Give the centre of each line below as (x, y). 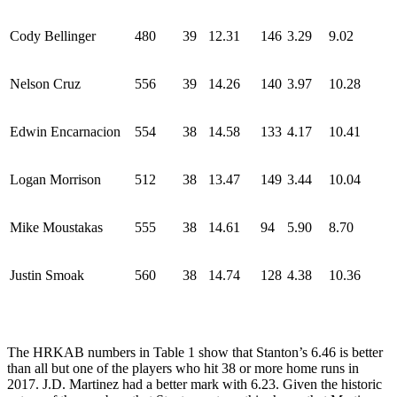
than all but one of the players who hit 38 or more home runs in (183, 368)
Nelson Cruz (45, 83)
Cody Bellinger (53, 35)
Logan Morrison (55, 179)
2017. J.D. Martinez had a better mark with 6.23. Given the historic (195, 384)
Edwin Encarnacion (65, 131)
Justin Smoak (47, 275)
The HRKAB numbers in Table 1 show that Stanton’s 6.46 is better (195, 352)
